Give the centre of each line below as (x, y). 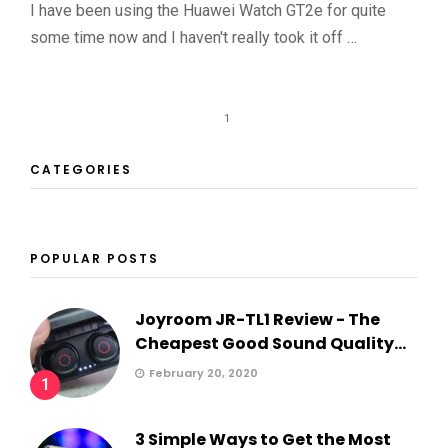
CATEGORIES (81, 170)
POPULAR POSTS (94, 259)
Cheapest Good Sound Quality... (270, 344)
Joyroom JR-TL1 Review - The (257, 320)
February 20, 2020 (203, 373)
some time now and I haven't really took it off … (193, 37)
